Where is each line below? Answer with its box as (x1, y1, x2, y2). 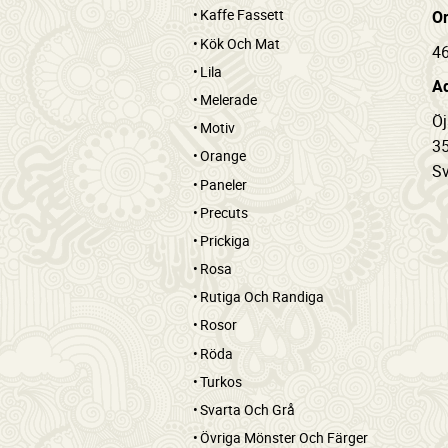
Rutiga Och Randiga (200, 287, 324, 307)
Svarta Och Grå (200, 400, 295, 419)
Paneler (200, 174, 247, 194)
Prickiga (200, 230, 250, 250)
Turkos (200, 371, 242, 391)
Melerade (200, 89, 257, 109)
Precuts (200, 202, 248, 222)
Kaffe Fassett (200, 5, 284, 25)
